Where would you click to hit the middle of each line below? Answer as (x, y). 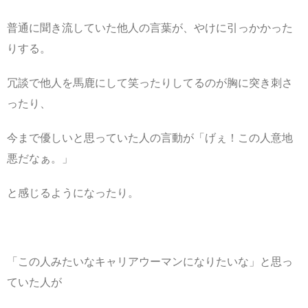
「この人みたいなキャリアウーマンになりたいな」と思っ (150, 261)
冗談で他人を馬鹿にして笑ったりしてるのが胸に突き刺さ (150, 82)
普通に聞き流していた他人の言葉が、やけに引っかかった (150, 27)
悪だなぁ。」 (40, 158)
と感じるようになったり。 (73, 192)
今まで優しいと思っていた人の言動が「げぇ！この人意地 (150, 137)
